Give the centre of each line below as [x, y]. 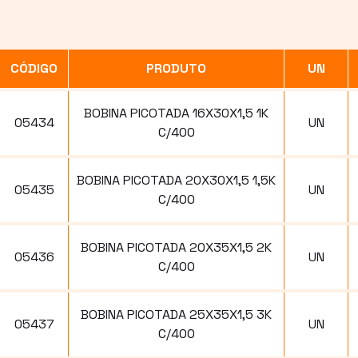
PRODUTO [176, 68]
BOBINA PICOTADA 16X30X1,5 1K [176, 113]
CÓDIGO [34, 68]
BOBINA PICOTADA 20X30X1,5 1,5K [176, 180]
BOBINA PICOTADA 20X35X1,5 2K [176, 247]
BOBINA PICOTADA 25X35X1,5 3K [176, 314]
